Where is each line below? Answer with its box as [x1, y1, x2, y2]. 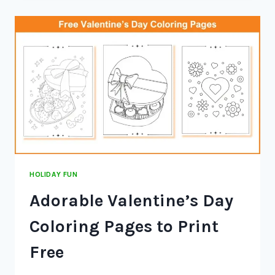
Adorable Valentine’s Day [29, 190, 233, 211]
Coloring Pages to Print [29, 215, 219, 236]
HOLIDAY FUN [29, 170, 78, 179]
